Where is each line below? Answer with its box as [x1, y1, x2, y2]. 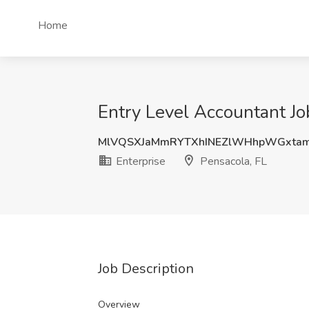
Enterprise [113, 154, 166, 169]
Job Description [98, 259, 194, 278]
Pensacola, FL [197, 154, 267, 169]
